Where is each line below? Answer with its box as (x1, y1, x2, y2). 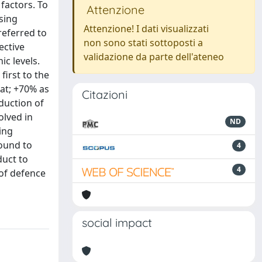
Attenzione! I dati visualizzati (84, 22, 209, 35)
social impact (82, 215, 152, 230)
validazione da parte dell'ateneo (84, 50, 224, 63)
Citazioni (82, 87, 127, 102)
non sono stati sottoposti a (84, 36, 203, 49)
